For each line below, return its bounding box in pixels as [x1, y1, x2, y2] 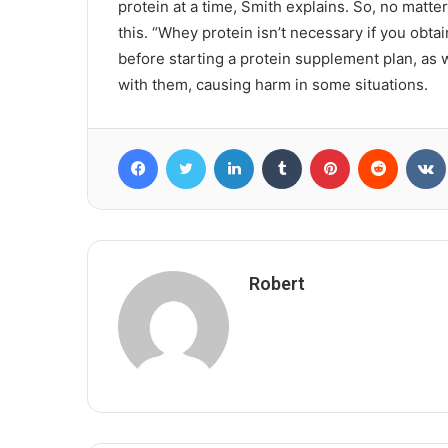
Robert [249, 272, 305, 294]
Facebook [157, 139, 218, 156]
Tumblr [301, 139, 343, 156]
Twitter [205, 139, 249, 156]
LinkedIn [253, 139, 305, 156]
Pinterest [349, 139, 406, 156]
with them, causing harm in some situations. [118, 74, 428, 94]
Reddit [397, 139, 437, 156]
